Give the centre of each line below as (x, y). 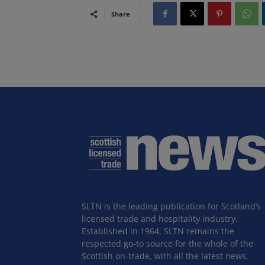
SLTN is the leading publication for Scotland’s (171, 206)
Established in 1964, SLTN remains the (158, 231)
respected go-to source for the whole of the (167, 243)
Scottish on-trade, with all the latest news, (165, 256)
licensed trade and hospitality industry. (160, 218)
